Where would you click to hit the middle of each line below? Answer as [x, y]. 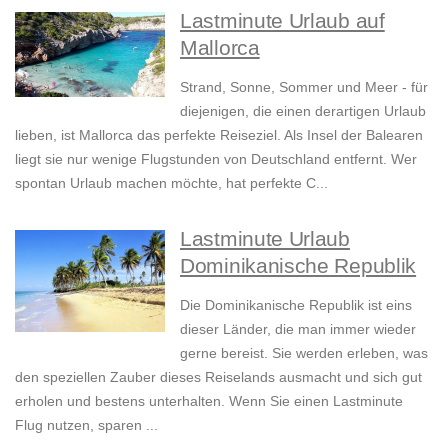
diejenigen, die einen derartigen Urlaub [303, 111]
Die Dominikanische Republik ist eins [296, 305]
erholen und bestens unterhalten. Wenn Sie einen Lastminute [209, 401]
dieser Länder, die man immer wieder [298, 329]
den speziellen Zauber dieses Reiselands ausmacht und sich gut [218, 377]
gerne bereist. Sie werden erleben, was [304, 353]
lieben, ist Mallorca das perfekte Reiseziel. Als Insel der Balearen [219, 135]
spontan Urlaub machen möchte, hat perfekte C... [171, 183]
